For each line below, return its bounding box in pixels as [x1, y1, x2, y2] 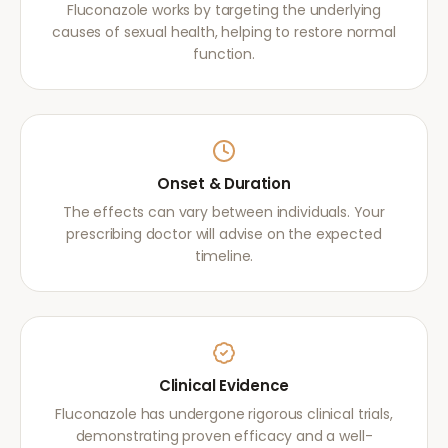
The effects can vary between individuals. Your [62, 202, 386, 222]
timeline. [194, 246, 254, 266]
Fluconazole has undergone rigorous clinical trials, [55, 404, 393, 424]
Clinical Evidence [159, 375, 289, 396]
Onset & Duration [157, 173, 291, 194]
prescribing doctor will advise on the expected [66, 224, 382, 244]
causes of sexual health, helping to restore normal [52, 22, 396, 42]
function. [193, 44, 255, 64]
